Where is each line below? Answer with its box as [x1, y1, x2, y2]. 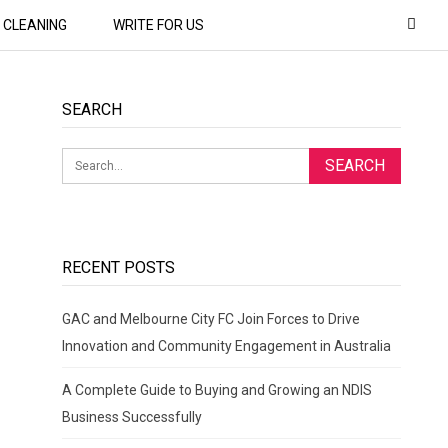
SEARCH [61, 99, 122, 119]
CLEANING [2, 17, 67, 33]
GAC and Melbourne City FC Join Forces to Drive [61, 311, 360, 328]
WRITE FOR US [112, 17, 204, 33]
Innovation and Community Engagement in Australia [61, 338, 391, 355]
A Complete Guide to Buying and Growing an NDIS [61, 382, 372, 399]
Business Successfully [61, 409, 202, 426]
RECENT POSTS [61, 257, 175, 277]
